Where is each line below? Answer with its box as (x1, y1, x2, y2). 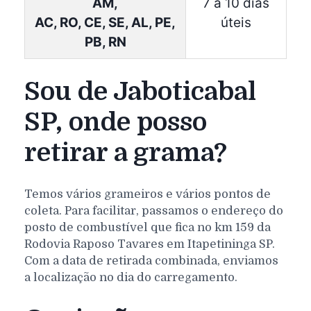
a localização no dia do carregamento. (24, 270, 237, 284)
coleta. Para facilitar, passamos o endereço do (24, 203, 283, 217)
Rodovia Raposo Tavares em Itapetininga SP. (24, 237, 275, 251)
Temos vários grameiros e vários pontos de (24, 187, 271, 201)
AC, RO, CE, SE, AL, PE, (35, 14, 176, 31)
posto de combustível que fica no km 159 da (24, 220, 271, 234)
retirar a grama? (24, 137, 227, 167)
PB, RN (84, 33, 126, 50)
